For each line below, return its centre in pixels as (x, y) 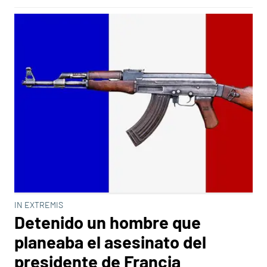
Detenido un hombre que (108, 222)
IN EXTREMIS (39, 205)
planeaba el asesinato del (110, 242)
